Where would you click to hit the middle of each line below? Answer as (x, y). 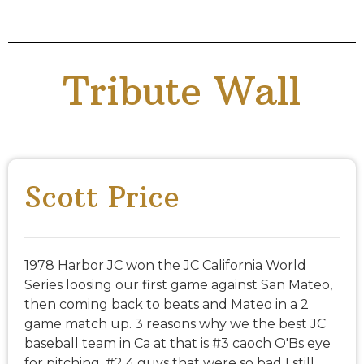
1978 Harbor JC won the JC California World (165, 266)
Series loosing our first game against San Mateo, (178, 285)
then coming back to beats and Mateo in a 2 (167, 305)
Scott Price (102, 197)
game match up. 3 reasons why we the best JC (175, 324)
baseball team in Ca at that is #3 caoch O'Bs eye (178, 344)
